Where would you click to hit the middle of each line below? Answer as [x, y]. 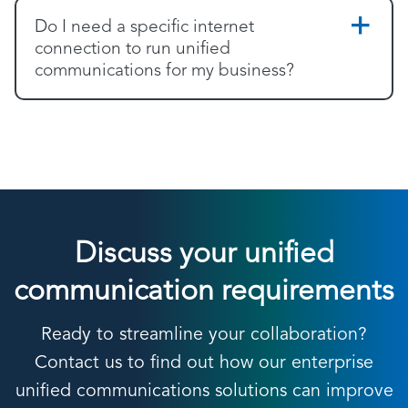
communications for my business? [164, 71]
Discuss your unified [204, 255]
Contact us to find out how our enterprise [204, 363]
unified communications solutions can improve [204, 392]
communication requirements [204, 292]
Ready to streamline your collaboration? [204, 335]
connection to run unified [133, 49]
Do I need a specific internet [144, 27]
